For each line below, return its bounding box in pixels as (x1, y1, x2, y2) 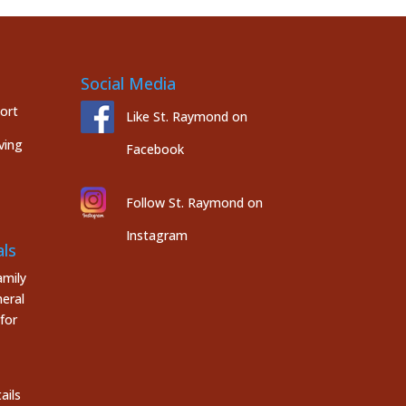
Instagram (126, 226, 188, 244)
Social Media (81, 72, 177, 94)
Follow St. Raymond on (126, 193, 264, 211)
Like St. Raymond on (126, 107, 248, 125)
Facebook (126, 140, 185, 158)
